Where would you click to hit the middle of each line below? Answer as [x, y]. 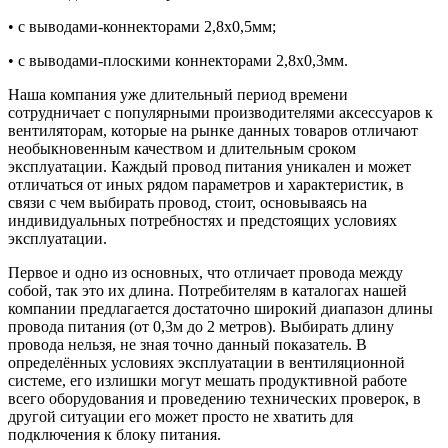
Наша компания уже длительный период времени [178, 94]
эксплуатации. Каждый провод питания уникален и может [209, 166]
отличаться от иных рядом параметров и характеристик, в [206, 184]
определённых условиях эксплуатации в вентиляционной [206, 362]
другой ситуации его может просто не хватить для [180, 416]
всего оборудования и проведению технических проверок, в [214, 398]
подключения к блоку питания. [114, 434]
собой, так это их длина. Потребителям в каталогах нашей [207, 290]
